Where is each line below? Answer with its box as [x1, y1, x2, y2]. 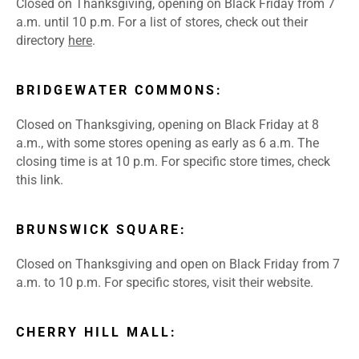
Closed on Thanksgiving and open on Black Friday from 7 [16, 256, 340, 272]
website [267, 275, 310, 291]
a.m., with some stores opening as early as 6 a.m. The [16, 135, 319, 151]
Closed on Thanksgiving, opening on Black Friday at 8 [16, 117, 319, 133]
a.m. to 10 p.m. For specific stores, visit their [16, 275, 267, 291]
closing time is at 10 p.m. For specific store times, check [16, 154, 330, 170]
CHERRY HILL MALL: [16, 325, 177, 341]
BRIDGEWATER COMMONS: [16, 83, 223, 99]
